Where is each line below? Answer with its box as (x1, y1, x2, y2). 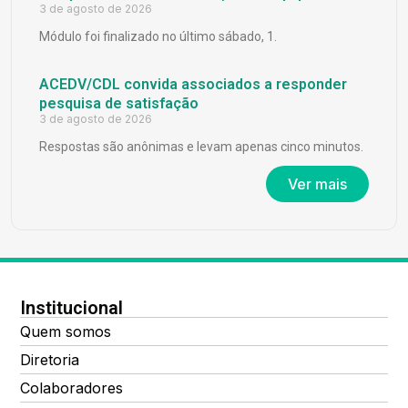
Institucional (20, 296, 123, 319)
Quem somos (20, 321, 111, 341)
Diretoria (20, 350, 79, 369)
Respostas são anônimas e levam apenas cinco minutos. (39, 138, 363, 154)
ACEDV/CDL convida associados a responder (39, 75, 347, 93)
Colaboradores (20, 378, 123, 397)
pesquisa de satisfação (39, 94, 199, 112)
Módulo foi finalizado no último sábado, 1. (39, 28, 277, 44)
